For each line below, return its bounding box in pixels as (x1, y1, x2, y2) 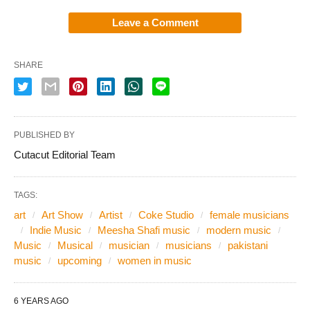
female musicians (210, 208, 289, 221)
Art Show (42, 208, 83, 221)
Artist (99, 208, 122, 221)
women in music (118, 254, 192, 266)
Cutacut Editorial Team (14, 148, 116, 161)
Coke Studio (138, 208, 194, 221)
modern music (206, 224, 271, 236)
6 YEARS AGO (14, 295, 69, 306)
